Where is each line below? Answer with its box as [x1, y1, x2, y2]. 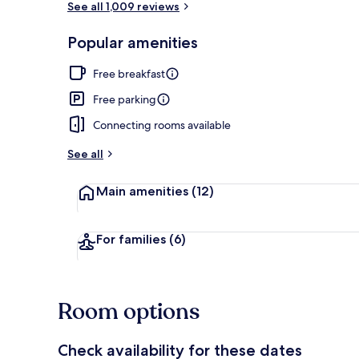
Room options [58, 296, 200, 327]
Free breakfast [93, 66, 165, 81]
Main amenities [96, 183, 192, 199]
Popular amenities [67, 32, 198, 52]
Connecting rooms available [93, 117, 231, 132]
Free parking [93, 91, 156, 107]
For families [96, 231, 169, 247]
